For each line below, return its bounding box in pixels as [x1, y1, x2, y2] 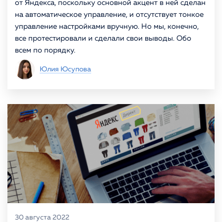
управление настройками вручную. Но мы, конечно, [15, 23, 199, 30]
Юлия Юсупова [40, 66, 91, 73]
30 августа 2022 [15, 214, 69, 221]
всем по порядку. [15, 47, 75, 54]
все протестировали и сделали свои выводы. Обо [15, 35, 191, 42]
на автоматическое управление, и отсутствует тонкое [15, 11, 204, 18]
